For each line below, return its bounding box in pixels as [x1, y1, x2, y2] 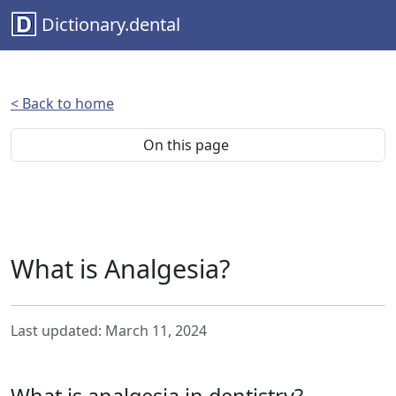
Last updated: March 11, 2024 [11, 321, 207, 341]
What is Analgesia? [11, 251, 230, 286]
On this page [142, 135, 232, 156]
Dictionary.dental [42, 12, 180, 36]
